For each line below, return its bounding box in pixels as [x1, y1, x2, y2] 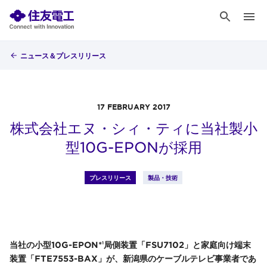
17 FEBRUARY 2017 [97, 102, 170, 111]
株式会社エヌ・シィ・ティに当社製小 [10, 120, 257, 136]
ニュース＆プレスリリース [20, 51, 106, 60]
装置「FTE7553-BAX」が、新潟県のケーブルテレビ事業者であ [10, 253, 256, 263]
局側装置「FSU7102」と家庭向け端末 [104, 239, 251, 250]
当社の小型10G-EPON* [10, 239, 102, 250]
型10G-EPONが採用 [65, 139, 202, 156]
